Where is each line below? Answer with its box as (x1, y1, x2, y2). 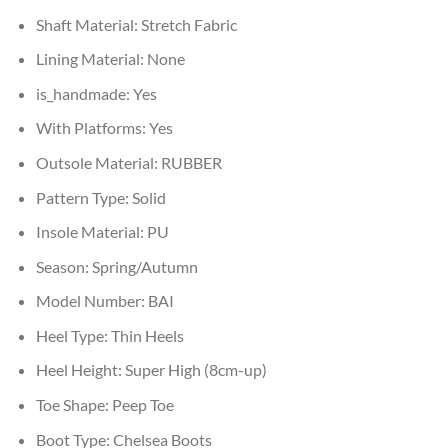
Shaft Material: (35, 14, 141, 34)
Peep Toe (111, 395, 174, 415)
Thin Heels (110, 325, 184, 345)
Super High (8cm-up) (124, 360, 267, 380)
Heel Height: (35, 360, 125, 380)
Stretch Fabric (140, 14, 237, 34)
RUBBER (160, 152, 222, 172)
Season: (35, 256, 92, 276)
